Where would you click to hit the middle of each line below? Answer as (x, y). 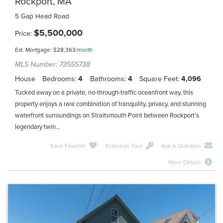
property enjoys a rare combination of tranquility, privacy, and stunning (111, 104)
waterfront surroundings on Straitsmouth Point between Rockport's (107, 116)
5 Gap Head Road (42, 17)
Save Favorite (68, 146)
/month (84, 50)
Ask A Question (181, 146)
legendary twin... (38, 127)
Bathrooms (107, 79)
